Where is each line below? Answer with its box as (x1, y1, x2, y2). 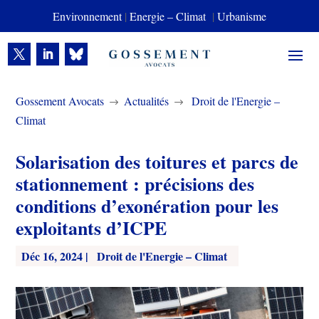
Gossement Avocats (16, 93, 105, 108)
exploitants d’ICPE (16, 214, 167, 241)
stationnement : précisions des (16, 170, 255, 197)
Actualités (124, 93, 169, 108)
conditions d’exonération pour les (16, 192, 279, 219)
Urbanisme (217, 9, 266, 23)
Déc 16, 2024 (21, 248, 83, 264)
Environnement (53, 9, 122, 23)
